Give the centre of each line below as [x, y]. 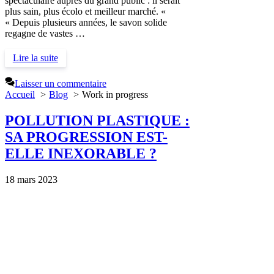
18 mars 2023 [31, 180]
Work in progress [115, 95]
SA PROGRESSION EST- [86, 137]
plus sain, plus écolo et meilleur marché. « [87, 11]
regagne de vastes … [45, 33]
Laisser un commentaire [61, 84]
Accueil [20, 95]
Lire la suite [35, 58]
